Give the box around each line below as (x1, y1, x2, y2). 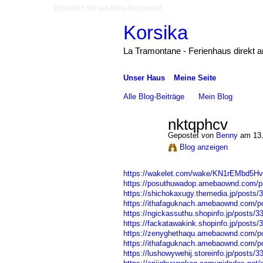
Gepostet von (167, 130, 216, 140)
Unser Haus (123, 73, 165, 82)
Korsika (123, 21, 188, 43)
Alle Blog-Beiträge (123, 92, 184, 101)
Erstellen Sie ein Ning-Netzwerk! (55, 4, 162, 12)
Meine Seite (173, 73, 216, 82)
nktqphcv (167, 116, 228, 134)
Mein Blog (198, 92, 233, 101)
